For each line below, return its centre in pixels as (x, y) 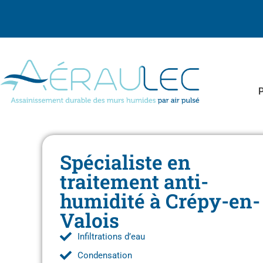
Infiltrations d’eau (111, 236)
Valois (90, 220)
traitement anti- (134, 181)
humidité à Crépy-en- (160, 200)
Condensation (105, 255)
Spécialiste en (125, 162)
